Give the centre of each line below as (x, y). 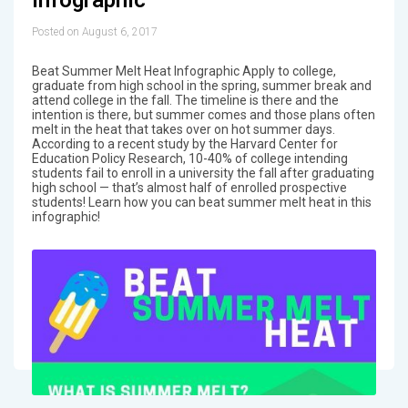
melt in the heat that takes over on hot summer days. (183, 129)
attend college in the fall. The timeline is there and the (185, 100)
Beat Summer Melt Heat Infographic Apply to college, (184, 71)
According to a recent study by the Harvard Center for (184, 143)
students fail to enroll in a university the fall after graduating (203, 173)
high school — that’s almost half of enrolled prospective (189, 187)
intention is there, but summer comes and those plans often (203, 114)
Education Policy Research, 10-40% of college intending (189, 158)
